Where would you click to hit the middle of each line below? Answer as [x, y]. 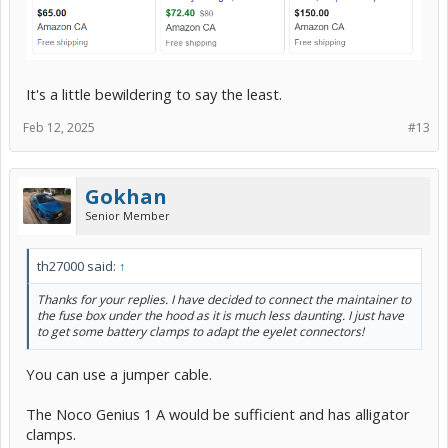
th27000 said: [78, 265]
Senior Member [127, 215]
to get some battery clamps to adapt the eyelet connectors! [200, 331]
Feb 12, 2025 [59, 127]
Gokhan [126, 196]
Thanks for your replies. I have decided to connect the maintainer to [224, 299]
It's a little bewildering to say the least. [154, 93]
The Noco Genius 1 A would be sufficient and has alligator [218, 414]
